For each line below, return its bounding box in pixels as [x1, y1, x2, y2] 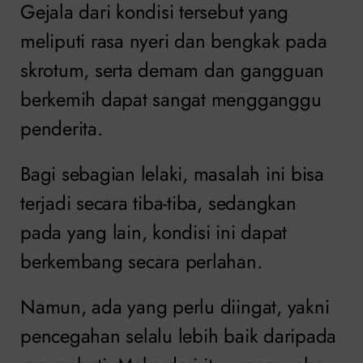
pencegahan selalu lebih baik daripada [20, 321, 337, 350]
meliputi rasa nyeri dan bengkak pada [20, 26, 327, 55]
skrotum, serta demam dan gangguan [20, 55, 325, 84]
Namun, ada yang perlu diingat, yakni [20, 292, 330, 321]
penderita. [20, 113, 103, 143]
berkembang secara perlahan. [20, 246, 263, 275]
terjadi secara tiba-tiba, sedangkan [20, 188, 297, 217]
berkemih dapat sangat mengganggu [20, 84, 322, 113]
